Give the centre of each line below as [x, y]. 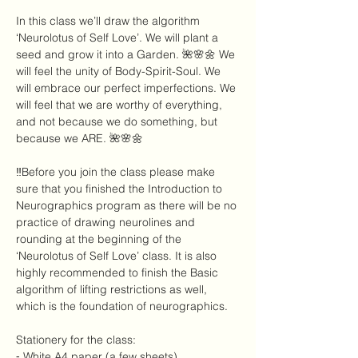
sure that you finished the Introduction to [121, 189]
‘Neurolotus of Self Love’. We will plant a [119, 38]
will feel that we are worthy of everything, [121, 105]
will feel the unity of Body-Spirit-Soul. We [120, 71]
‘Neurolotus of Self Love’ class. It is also [118, 256]
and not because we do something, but [118, 121]
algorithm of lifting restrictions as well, [113, 289]
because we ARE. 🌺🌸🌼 [81, 138]
